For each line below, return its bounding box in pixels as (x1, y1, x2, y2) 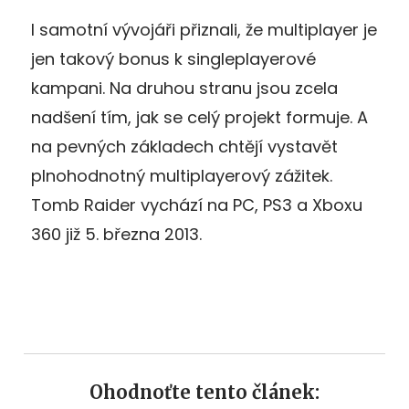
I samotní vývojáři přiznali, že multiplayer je (31, 18, 377, 42)
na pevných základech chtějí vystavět (31, 135, 338, 159)
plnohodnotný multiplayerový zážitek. (31, 164, 332, 188)
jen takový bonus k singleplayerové (31, 47, 316, 71)
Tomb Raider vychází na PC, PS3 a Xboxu (31, 194, 362, 217)
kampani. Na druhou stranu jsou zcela (31, 77, 338, 100)
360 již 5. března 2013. (31, 223, 202, 246)
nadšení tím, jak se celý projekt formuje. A (31, 106, 368, 130)
